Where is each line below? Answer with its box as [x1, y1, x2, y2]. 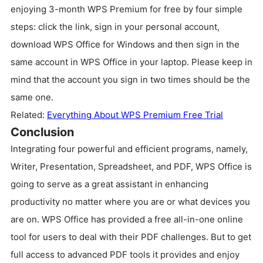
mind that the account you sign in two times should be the [11, 74, 250, 86]
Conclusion [11, 125, 74, 140]
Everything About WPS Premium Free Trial [47, 109, 223, 121]
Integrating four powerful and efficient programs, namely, [11, 143, 248, 155]
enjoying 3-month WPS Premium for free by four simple [11, 4, 242, 15]
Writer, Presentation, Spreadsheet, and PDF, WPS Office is [11, 161, 252, 173]
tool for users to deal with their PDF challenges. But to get [11, 231, 251, 243]
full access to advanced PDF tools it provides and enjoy [11, 249, 240, 261]
